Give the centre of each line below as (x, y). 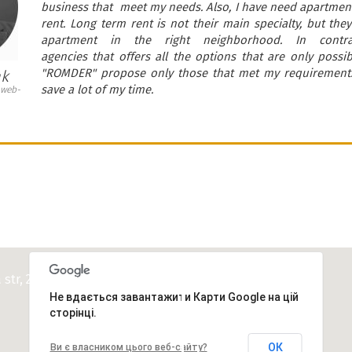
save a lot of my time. (97, 89)
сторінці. (73, 313)
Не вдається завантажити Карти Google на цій (174, 297)
